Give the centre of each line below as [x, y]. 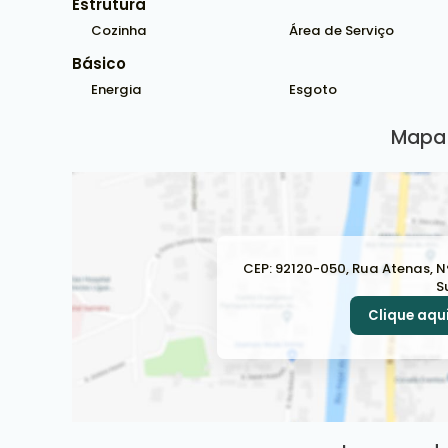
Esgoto [312, 89]
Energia [116, 89]
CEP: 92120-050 [294, 268]
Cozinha [119, 30]
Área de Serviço [341, 30]
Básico [99, 63]
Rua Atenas [391, 268]
